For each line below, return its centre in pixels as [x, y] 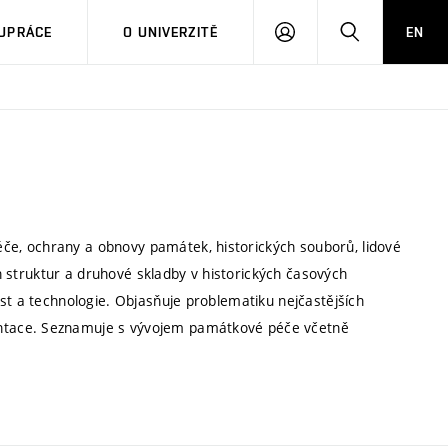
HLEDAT [385, 31]
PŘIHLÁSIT [330, 31]
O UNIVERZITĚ [170, 32]
